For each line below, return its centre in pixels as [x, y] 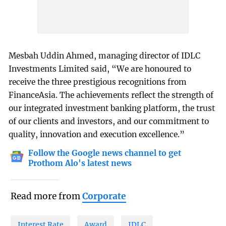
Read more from [46, 196]
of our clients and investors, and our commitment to [109, 121]
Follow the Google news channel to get [105, 153]
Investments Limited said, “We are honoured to [100, 69]
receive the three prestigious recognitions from [98, 82]
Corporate [104, 196]
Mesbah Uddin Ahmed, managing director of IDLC [105, 55]
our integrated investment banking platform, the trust [112, 108]
